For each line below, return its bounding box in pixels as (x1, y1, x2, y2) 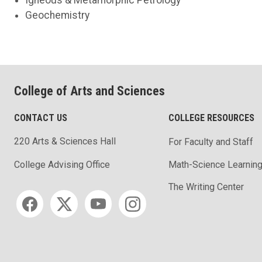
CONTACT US (14, 112, 67, 123)
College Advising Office (14, 159, 110, 171)
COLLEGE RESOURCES (168, 112, 254, 123)
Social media (13, 187, 72, 201)
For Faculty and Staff (168, 136, 253, 147)
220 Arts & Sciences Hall (14, 136, 116, 147)
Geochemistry (25, 9, 90, 21)
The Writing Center (168, 181, 244, 193)
